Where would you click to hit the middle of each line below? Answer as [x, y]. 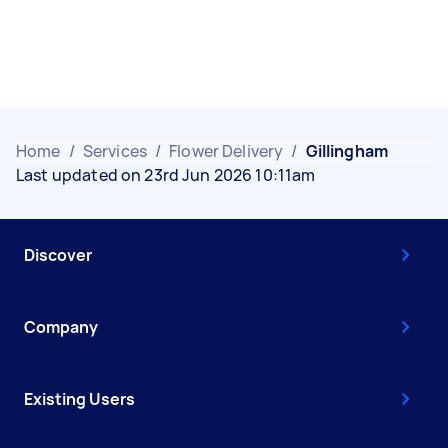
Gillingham [347, 151]
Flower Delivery [226, 151]
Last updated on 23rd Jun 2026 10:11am [166, 175]
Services [114, 151]
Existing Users [79, 399]
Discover [58, 255]
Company [61, 327]
